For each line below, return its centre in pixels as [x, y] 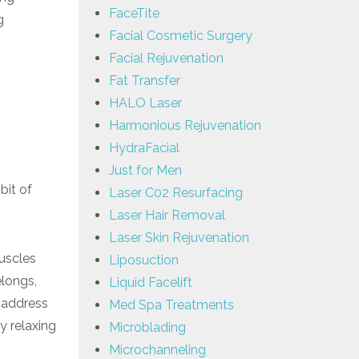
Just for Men [145, 170]
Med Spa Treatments [171, 305]
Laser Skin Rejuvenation [179, 237]
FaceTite [134, 13]
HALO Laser [145, 103]
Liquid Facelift [151, 282]
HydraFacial [144, 147]
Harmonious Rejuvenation [185, 125]
